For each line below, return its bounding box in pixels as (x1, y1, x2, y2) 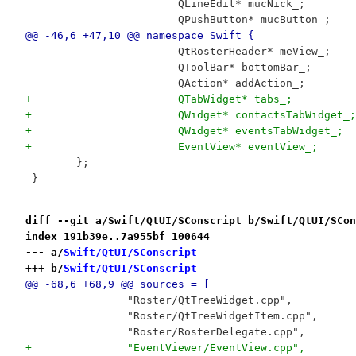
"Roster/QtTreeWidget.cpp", (126, 293, 292, 306)
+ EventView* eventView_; (177, 140, 318, 153)
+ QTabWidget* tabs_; (177, 92, 292, 105)
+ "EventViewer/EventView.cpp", (126, 341, 305, 354)
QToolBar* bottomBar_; (177, 60, 311, 73)
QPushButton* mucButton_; (177, 13, 331, 25)
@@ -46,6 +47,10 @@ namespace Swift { (25, 29, 254, 41)
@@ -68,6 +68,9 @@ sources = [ (25, 277, 210, 290)
